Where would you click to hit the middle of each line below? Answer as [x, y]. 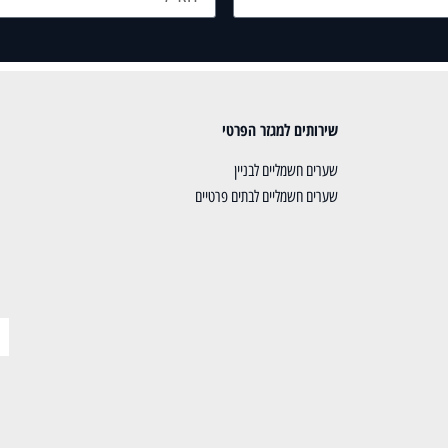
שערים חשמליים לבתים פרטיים [267, 196]
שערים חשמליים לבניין [286, 170]
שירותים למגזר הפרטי [280, 129]
